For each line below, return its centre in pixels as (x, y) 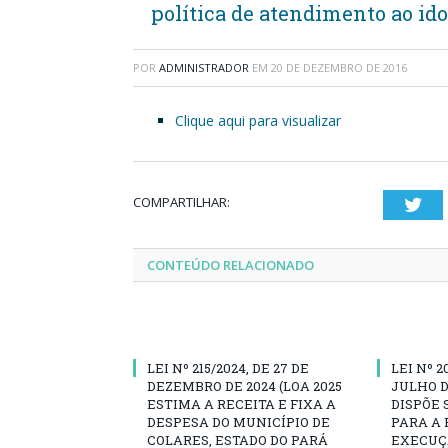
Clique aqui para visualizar (258, 120)
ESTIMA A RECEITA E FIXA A (241, 404)
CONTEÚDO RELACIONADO (230, 265)
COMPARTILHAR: (181, 202)
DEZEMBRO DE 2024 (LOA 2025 (244, 386)
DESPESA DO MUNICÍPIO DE (238, 422)
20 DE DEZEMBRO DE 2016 (339, 67)
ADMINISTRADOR (204, 67)
